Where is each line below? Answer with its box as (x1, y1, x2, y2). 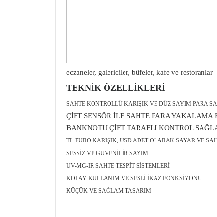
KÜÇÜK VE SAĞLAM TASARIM (66, 187, 151, 194)
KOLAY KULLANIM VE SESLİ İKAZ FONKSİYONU (66, 175, 202, 182)
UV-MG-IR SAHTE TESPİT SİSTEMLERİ (66, 162, 170, 169)
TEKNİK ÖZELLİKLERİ (66, 83, 165, 93)
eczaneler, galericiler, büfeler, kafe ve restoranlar (66, 68, 213, 76)
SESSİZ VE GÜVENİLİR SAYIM (66, 150, 148, 156)
